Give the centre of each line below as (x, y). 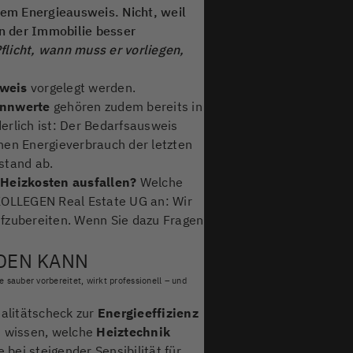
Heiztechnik (134, 331)
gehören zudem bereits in (126, 106)
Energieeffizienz (148, 312)
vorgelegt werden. (82, 87)
